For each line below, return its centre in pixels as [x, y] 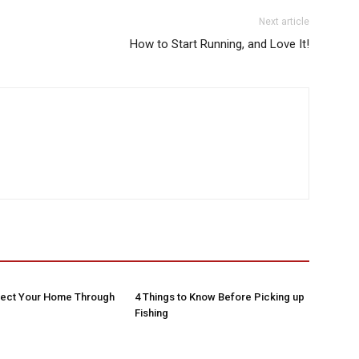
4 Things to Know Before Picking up [220, 297]
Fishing [151, 313]
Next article [284, 22]
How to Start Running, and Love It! [220, 44]
